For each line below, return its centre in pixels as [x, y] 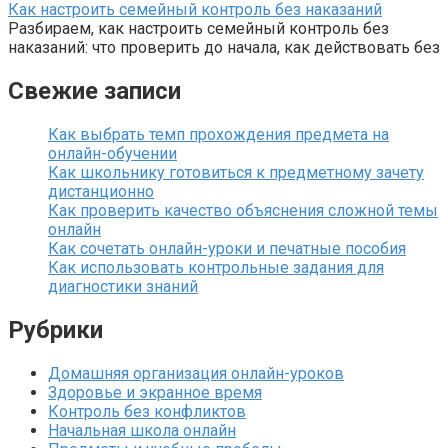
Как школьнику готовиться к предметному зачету [236, 173]
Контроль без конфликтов [147, 411]
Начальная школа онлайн [142, 430]
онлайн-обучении [112, 154]
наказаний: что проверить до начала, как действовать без [224, 48]
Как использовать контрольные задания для [216, 268]
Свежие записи [94, 91]
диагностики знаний [123, 287]
